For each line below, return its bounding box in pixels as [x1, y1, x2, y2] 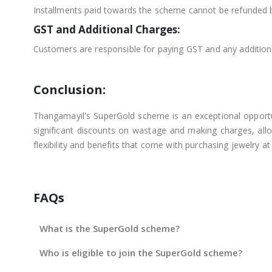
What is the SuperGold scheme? [39, 222, 180, 235]
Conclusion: [33, 81, 106, 98]
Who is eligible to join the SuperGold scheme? [39, 246, 242, 259]
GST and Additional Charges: [33, 22, 180, 36]
